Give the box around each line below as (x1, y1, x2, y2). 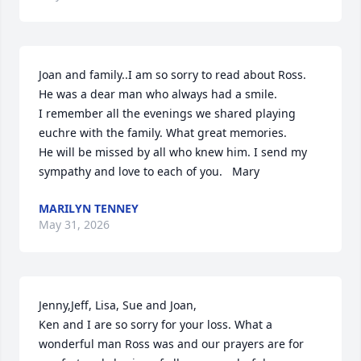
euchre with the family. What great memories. (39, 125, 287, 140)
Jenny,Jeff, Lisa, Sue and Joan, (39, 297, 200, 313)
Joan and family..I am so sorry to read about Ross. (39, 67, 306, 82)
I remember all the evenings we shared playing (39, 106, 296, 121)
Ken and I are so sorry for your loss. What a (39, 317, 272, 332)
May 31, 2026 (39, 217, 110, 232)
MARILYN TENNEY (39, 201, 139, 216)
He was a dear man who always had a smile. (39, 86, 280, 102)
